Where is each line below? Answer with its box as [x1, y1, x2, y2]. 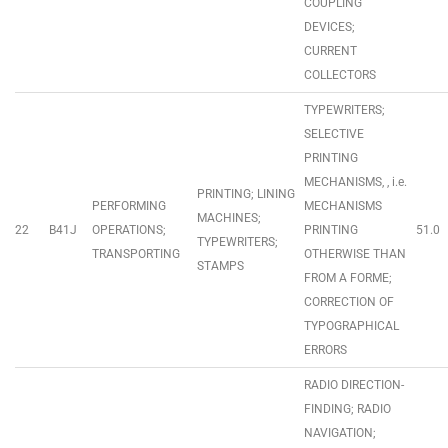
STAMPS [197, 259, 244, 273]
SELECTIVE [304, 127, 364, 141]
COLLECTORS [304, 68, 376, 82]
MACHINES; [197, 211, 261, 225]
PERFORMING [92, 199, 166, 213]
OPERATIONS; [92, 223, 166, 237]
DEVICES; [304, 20, 355, 34]
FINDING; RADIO [304, 402, 391, 416]
